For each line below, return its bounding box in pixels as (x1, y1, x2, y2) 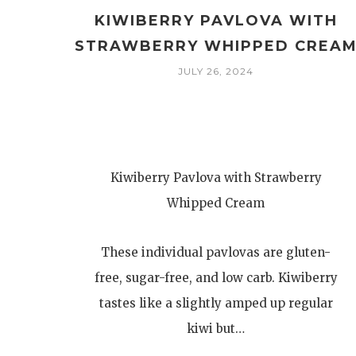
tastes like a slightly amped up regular (99, 296, 333, 311)
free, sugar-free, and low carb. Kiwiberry (94, 270, 338, 285)
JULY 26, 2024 (178, 65, 254, 77)
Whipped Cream (167, 195, 265, 211)
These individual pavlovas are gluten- (101, 245, 331, 260)
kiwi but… (187, 321, 246, 336)
